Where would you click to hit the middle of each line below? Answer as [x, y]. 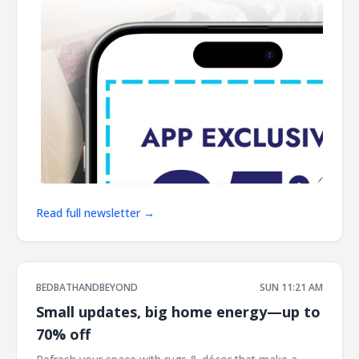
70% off [63, 334]
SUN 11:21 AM [291, 287]
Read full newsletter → [95, 212]
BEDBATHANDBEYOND [87, 287]
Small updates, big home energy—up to [178, 311]
